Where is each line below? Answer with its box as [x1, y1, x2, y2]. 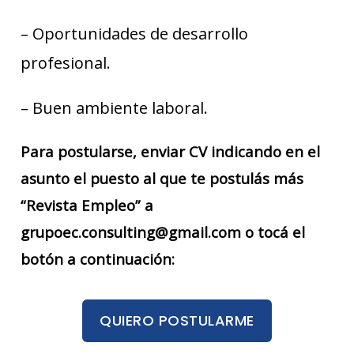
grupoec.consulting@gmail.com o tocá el [21, 221, 305, 242]
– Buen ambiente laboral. [21, 96, 208, 119]
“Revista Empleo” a [21, 194, 153, 215]
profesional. [21, 51, 111, 73]
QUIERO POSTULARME [100, 311, 254, 331]
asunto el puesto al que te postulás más [21, 168, 303, 188]
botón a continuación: [21, 248, 175, 269]
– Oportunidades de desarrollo [21, 22, 248, 44]
